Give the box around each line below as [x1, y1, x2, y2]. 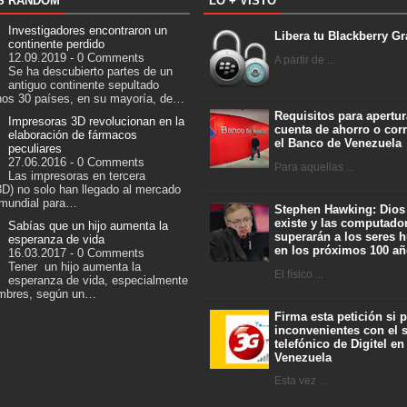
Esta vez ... [274, 374, 327, 388]
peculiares [8, 141, 62, 155]
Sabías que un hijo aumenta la [8, 218, 168, 233]
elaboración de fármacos [8, 127, 137, 142]
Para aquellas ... [274, 160, 354, 174]
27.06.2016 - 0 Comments [8, 154, 144, 169]
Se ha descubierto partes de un [8, 64, 173, 78]
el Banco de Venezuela [274, 136, 402, 151]
